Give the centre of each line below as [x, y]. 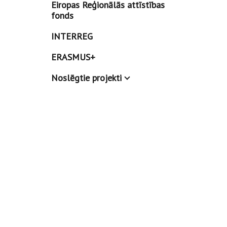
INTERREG [72, 36]
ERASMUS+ [73, 57]
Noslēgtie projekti [86, 78]
